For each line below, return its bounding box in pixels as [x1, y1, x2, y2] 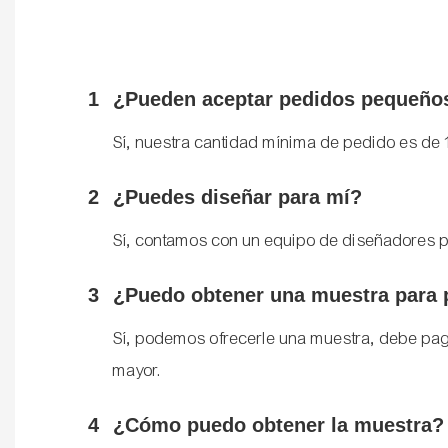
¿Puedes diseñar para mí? [113, 186, 363, 209]
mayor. [113, 360, 163, 382]
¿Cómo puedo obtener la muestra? [113, 414, 445, 437]
